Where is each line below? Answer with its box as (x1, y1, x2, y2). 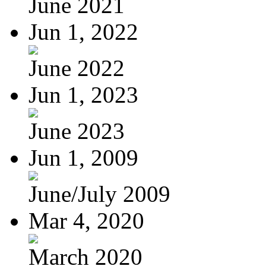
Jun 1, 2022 (28, 18, 138, 45)
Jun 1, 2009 (28, 144, 138, 170)
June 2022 (28, 55, 125, 81)
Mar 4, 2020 (28, 207, 144, 233)
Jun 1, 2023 (28, 81, 138, 107)
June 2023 (28, 118, 125, 144)
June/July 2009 (28, 180, 170, 207)
